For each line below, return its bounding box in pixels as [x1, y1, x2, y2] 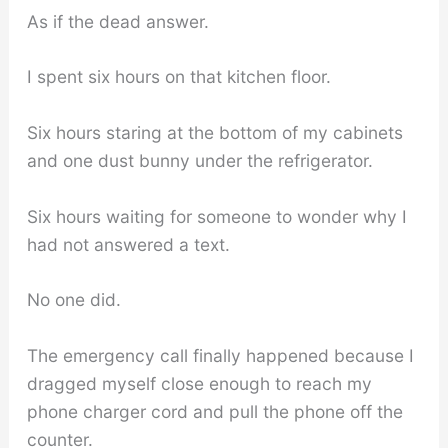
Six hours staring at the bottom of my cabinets [26, 122, 403, 144]
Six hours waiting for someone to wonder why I [26, 205, 407, 227]
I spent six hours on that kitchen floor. [26, 66, 331, 88]
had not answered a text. [26, 233, 230, 255]
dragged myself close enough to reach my [26, 373, 372, 395]
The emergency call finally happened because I [26, 345, 414, 367]
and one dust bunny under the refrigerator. [26, 150, 373, 172]
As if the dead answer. [26, 10, 209, 32]
